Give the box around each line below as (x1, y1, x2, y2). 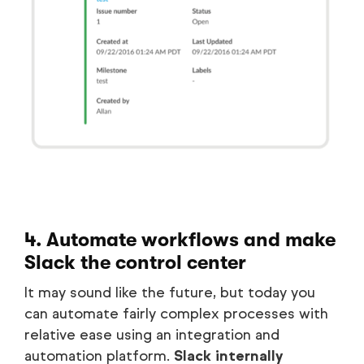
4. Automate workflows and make (24, 227, 336, 251)
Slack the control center (24, 250, 246, 274)
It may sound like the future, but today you (24, 283, 315, 301)
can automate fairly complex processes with (24, 304, 328, 323)
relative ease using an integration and (24, 325, 279, 344)
